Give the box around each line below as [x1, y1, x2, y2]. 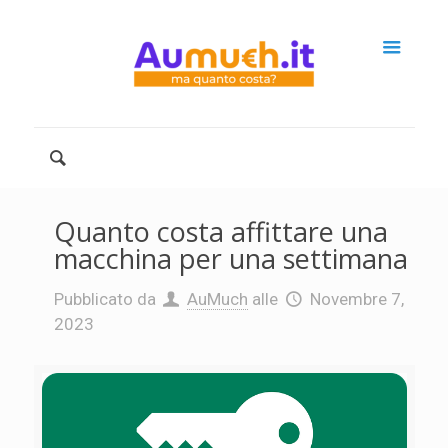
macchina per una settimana [53, 240, 408, 277]
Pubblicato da [53, 289, 156, 309]
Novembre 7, [310, 289, 405, 309]
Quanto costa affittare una [53, 213, 388, 250]
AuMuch [187, 289, 249, 309]
